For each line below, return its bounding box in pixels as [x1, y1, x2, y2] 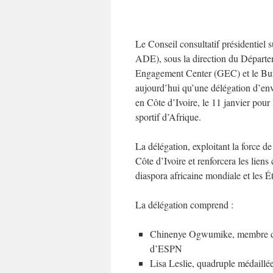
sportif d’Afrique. [135, 110, 201, 123]
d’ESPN [150, 242, 182, 255]
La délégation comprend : [135, 198, 233, 211]
